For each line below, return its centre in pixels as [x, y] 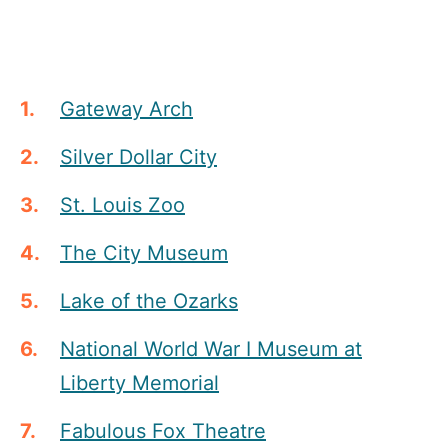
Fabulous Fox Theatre [163, 430]
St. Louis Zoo [122, 204]
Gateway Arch [126, 108]
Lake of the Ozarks [149, 300]
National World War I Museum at [211, 348]
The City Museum [144, 252]
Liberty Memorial [139, 382]
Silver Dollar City [138, 156]
